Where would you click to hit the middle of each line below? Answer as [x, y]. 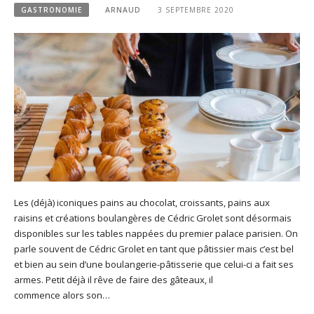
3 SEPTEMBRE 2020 [196, 9]
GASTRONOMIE [52, 9]
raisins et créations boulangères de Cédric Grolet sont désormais [153, 218]
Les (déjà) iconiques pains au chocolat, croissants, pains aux [142, 202]
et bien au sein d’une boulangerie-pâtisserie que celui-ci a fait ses [154, 264]
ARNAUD [123, 9]
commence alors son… [62, 295]
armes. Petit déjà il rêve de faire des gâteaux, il [114, 279]
